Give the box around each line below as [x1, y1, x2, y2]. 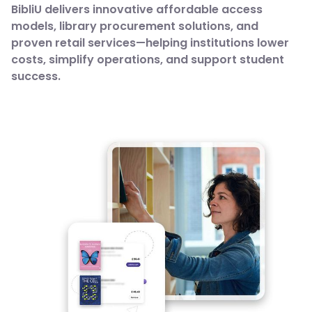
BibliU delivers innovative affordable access [11, 1, 263, 18]
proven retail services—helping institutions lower [11, 35, 289, 52]
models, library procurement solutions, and [11, 18, 258, 35]
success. [11, 68, 61, 85]
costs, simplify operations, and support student [11, 52, 284, 68]
